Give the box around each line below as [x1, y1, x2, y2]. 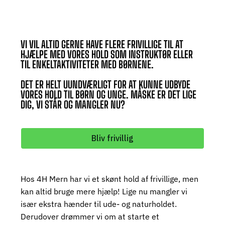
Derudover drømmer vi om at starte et [21, 211, 160, 221]
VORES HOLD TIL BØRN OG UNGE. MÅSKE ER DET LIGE [21, 88, 197, 101]
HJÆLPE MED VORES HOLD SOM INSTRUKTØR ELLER [21, 48, 193, 61]
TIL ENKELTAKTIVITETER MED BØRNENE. [21, 58, 154, 71]
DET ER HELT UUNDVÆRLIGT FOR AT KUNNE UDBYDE [21, 78, 191, 91]
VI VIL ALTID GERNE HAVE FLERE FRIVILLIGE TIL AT [21, 38, 184, 51]
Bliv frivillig [91, 133, 134, 143]
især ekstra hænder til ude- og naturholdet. [21, 198, 177, 209]
